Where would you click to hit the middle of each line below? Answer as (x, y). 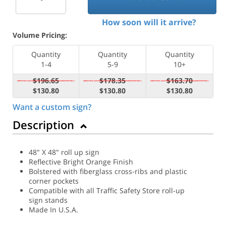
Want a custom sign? (52, 107)
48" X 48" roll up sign (64, 152)
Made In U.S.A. (53, 209)
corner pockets (54, 181)
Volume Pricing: (40, 35)
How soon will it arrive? (149, 22)
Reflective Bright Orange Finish (81, 161)
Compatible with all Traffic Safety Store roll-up (107, 190)
